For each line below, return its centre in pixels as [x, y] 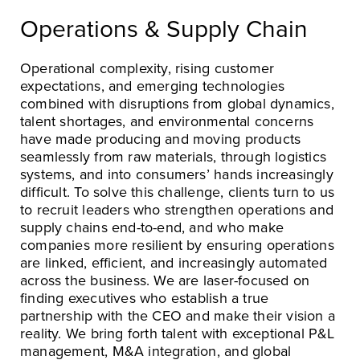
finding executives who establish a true [145, 298]
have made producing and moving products [161, 139]
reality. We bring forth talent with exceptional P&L [178, 333]
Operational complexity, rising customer [147, 68]
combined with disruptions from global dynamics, [177, 103]
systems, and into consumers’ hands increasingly [177, 174]
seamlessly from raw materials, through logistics [174, 156]
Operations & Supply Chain [164, 29]
